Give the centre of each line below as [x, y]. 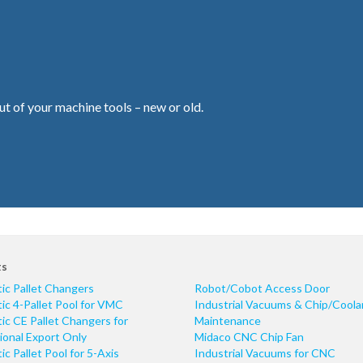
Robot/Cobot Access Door [262, 288]
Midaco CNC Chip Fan [249, 337]
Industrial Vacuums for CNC [265, 353]
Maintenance [228, 320]
